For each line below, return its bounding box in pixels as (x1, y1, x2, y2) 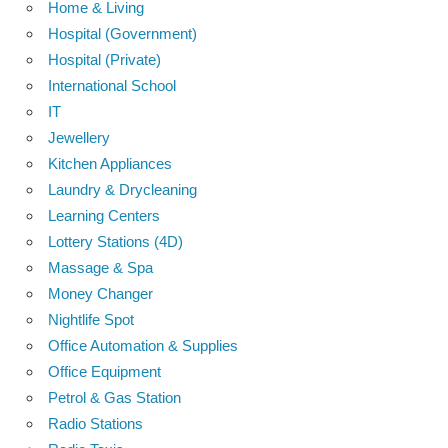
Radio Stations (48, 414, 143, 432)
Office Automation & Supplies (48, 336, 238, 354)
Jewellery (48, 128, 110, 146)
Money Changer (48, 284, 153, 302)
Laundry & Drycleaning (48, 180, 197, 198)
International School (48, 76, 176, 94)
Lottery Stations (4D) (48, 232, 183, 250)
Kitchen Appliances (48, 154, 172, 172)
